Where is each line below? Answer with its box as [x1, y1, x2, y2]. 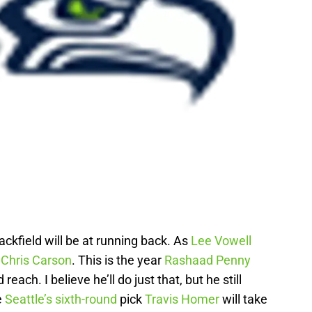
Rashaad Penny [164, 252, 251, 267]
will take [219, 291, 267, 306]
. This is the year [72, 252, 164, 267]
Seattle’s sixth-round [5, 291, 117, 306]
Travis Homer [145, 291, 219, 306]
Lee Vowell [191, 233, 251, 248]
